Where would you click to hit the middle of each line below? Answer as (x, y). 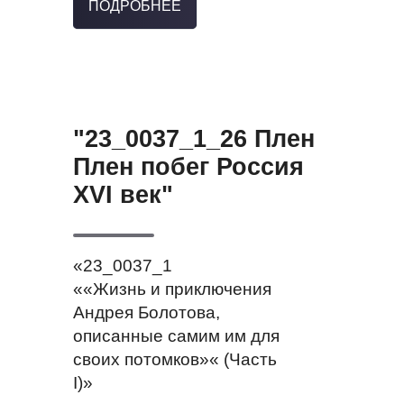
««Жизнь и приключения (172, 289)
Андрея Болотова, (146, 313)
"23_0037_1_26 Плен (193, 139)
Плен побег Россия (188, 167)
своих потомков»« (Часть (174, 360)
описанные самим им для (176, 336)
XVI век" (123, 195)
